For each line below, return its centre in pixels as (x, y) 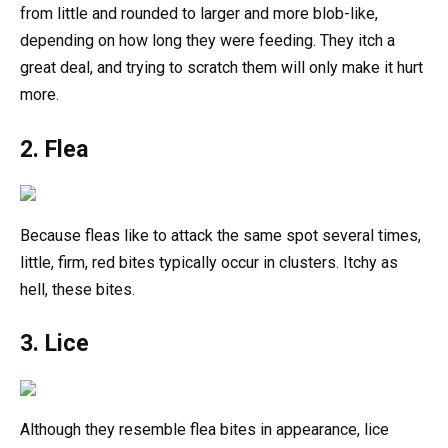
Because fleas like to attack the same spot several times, (220, 235)
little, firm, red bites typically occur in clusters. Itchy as (209, 262)
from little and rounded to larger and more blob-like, (199, 14)
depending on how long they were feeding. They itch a (207, 41)
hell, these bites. (77, 289)
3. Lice (54, 343)
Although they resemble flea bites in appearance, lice (204, 429)
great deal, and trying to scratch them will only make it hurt (221, 68)
